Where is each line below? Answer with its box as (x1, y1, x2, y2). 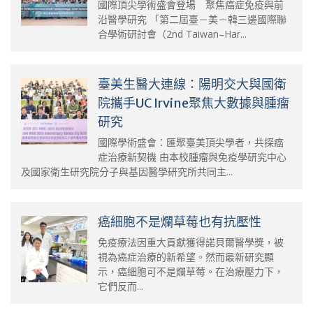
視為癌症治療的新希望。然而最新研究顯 (98, 249, 274, 263)
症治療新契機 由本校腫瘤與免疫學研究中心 (98, 150, 286, 163)
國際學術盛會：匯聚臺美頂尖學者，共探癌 (98, 135, 284, 149)
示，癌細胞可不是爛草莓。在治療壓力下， (98, 264, 284, 278)
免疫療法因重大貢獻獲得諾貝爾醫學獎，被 (98, 235, 284, 249)
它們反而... (98, 279, 143, 293)
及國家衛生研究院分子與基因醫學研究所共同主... (21, 164, 233, 178)
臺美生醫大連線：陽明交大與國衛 (98, 75, 286, 92)
